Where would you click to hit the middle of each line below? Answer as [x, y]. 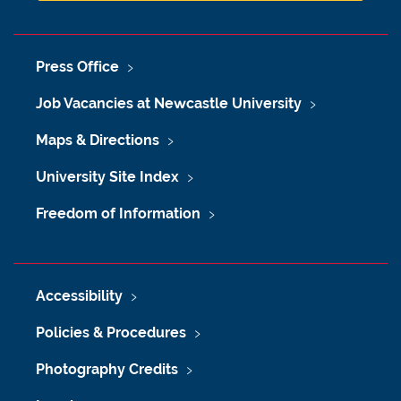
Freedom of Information [118, 213]
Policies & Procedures [111, 333]
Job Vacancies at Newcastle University [169, 103]
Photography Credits [107, 369]
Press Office [77, 67]
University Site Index [107, 177]
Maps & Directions [98, 140]
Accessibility [79, 296]
